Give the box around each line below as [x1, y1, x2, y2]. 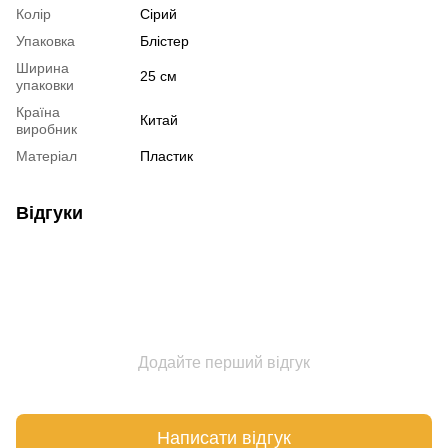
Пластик [140, 148, 193, 165]
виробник [16, 121, 77, 138]
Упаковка [16, 33, 75, 50]
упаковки [16, 77, 74, 94]
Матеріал [16, 148, 77, 165]
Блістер [140, 33, 189, 50]
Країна [16, 104, 60, 121]
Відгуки [16, 203, 83, 224]
